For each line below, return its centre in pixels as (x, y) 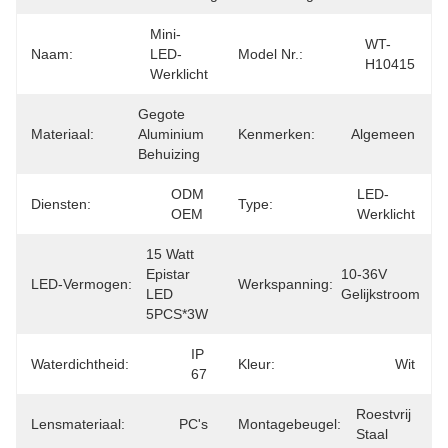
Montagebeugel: (289, 424)
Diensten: (61, 204)
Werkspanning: (285, 284)
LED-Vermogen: (81, 284)
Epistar (168, 274)
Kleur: (256, 364)
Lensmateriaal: (78, 424)
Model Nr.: (270, 54)
